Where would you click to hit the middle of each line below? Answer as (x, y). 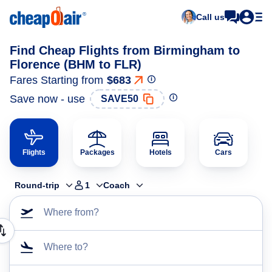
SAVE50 (120, 99)
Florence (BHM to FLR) (76, 64)
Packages (97, 152)
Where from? (71, 212)
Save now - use (47, 99)
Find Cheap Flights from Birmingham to (125, 50)
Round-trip (37, 185)
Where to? (66, 247)
